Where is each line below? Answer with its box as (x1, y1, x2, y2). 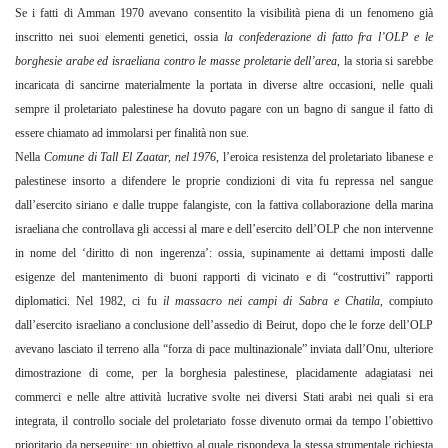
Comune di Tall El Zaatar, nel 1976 (43, 150, 217, 165)
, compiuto (379, 294, 434, 309)
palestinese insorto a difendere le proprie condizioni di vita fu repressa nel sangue (15, 174, 433, 189)
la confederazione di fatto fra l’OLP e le (224, 30, 434, 45)
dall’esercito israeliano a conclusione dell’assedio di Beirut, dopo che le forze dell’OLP (15, 318, 433, 333)
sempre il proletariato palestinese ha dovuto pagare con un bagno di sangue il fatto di (15, 102, 433, 117)
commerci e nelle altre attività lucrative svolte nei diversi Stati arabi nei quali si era (15, 390, 433, 405)
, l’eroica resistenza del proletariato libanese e (216, 150, 434, 165)
